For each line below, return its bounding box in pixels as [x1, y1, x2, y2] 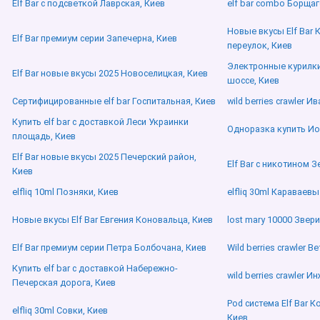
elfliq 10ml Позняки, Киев [12, 186, 119, 198]
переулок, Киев [226, 40, 292, 51]
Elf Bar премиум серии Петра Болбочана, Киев [12, 242, 206, 254]
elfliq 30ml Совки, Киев [12, 305, 108, 316]
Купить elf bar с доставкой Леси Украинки [12, 116, 189, 128]
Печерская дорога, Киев [12, 277, 116, 289]
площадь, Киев [12, 131, 76, 142]
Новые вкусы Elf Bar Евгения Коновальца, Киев [12, 214, 213, 226]
